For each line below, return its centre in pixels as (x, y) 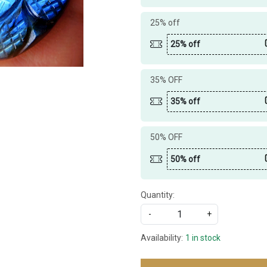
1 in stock (203, 237)
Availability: (162, 237)
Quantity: (158, 195)
